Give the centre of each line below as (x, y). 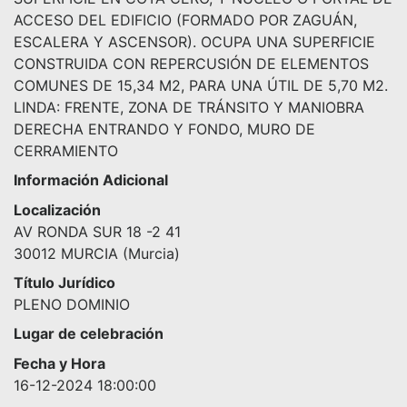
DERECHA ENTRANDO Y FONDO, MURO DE (164, 129)
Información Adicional (91, 179)
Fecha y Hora (60, 363)
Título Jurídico (65, 282)
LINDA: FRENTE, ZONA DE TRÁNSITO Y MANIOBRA (189, 107)
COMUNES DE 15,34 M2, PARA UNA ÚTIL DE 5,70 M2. (201, 85)
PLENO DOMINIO (72, 304)
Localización (57, 209)
